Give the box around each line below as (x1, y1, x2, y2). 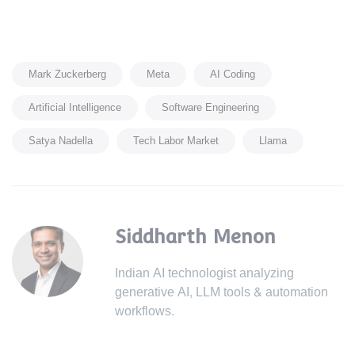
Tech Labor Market (133, 131, 219, 151)
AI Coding (210, 64, 255, 84)
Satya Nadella (29, 131, 93, 151)
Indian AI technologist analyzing (115, 261, 294, 284)
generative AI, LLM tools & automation (115, 280, 328, 303)
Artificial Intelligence (29, 97, 121, 117)
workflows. (115, 299, 174, 323)
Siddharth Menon (115, 224, 276, 248)
